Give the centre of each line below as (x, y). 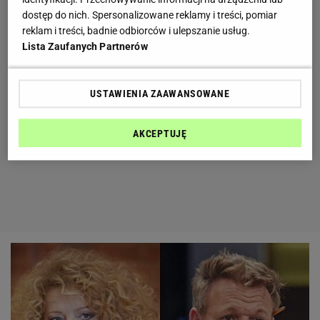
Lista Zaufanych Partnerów (85, 46)
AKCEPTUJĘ (160, 133)
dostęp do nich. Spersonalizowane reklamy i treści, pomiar (150, 15)
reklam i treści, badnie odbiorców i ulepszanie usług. (136, 30)
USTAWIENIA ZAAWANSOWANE (160, 93)
